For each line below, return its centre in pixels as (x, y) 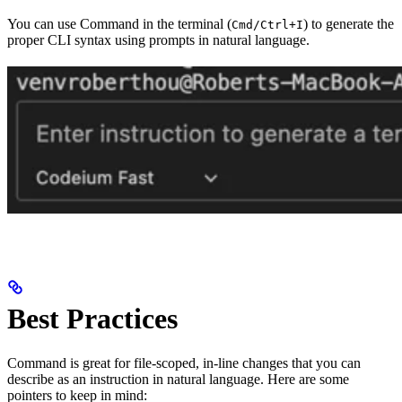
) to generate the (349, 23)
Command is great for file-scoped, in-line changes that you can (184, 363)
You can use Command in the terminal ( (119, 23)
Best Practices (92, 319)
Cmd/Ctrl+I (267, 24)
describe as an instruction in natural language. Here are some (178, 379)
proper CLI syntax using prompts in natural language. (158, 39)
